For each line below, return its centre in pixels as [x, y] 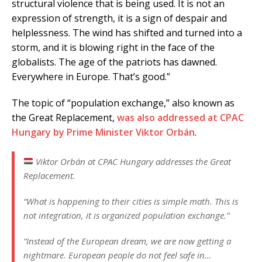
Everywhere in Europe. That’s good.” [91, 76]
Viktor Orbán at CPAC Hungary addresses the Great [132, 161]
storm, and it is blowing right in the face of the [113, 47]
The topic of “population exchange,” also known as [123, 103]
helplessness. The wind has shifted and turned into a [127, 32]
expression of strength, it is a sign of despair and [119, 18]
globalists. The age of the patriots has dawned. [114, 62]
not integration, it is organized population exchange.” [126, 215]
